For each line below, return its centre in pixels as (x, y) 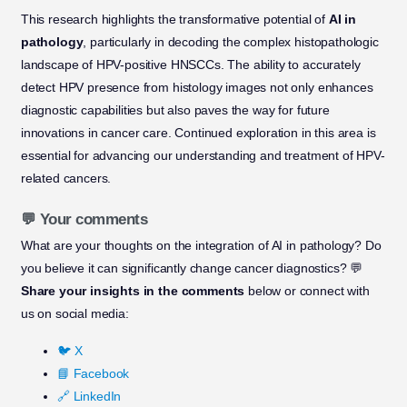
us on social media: (74, 314)
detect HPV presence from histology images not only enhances (197, 88)
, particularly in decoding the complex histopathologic (231, 42)
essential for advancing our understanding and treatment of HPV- (203, 156)
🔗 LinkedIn (89, 397)
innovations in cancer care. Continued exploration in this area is (198, 133)
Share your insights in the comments (133, 291)
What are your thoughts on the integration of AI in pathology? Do (201, 246)
